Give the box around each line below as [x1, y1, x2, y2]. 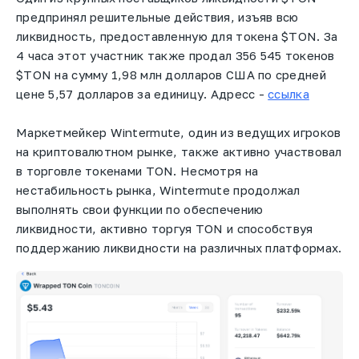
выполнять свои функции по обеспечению [16, 202, 264, 217]
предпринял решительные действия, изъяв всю [16, 10, 299, 25]
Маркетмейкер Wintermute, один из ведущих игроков [16, 125, 341, 140]
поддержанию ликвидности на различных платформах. [16, 240, 342, 256]
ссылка [268, 87, 309, 102]
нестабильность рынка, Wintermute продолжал [16, 183, 301, 198]
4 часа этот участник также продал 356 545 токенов [16, 48, 335, 63]
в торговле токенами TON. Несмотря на [16, 163, 259, 179]
